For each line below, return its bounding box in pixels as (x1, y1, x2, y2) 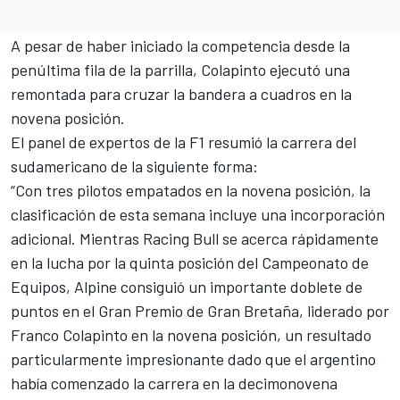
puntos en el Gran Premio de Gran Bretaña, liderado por (11, 300, 389, 321)
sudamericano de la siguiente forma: (11, 155, 258, 176)
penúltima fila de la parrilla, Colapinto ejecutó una (11, 59, 350, 79)
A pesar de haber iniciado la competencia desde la (11, 35, 350, 55)
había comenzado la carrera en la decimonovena (11, 372, 337, 393)
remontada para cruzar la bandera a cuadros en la (11, 83, 352, 104)
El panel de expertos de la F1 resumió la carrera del (11, 131, 356, 152)
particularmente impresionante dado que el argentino (11, 348, 376, 369)
